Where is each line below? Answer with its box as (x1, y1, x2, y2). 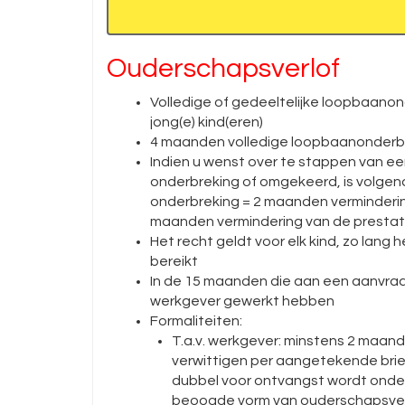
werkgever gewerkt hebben (150, 294, 334, 308)
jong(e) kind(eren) (150, 115, 263, 129)
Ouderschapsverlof (107, 54, 340, 82)
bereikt (150, 254, 198, 268)
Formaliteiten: (150, 314, 242, 328)
